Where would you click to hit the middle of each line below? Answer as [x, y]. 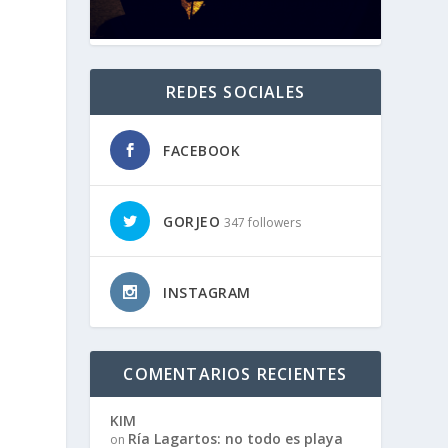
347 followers [263, 222]
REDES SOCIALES [235, 91]
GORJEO [192, 221]
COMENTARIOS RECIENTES [235, 373]
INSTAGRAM [207, 292]
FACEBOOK [202, 150]
